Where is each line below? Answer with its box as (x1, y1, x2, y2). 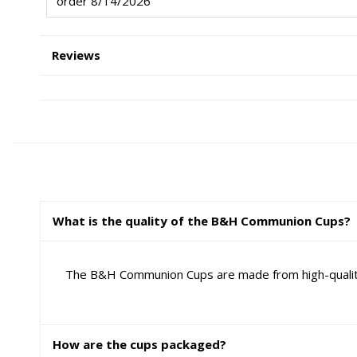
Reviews (52, 47, 101, 64)
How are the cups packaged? (53, 335, 227, 352)
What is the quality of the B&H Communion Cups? (53, 213, 351, 229)
